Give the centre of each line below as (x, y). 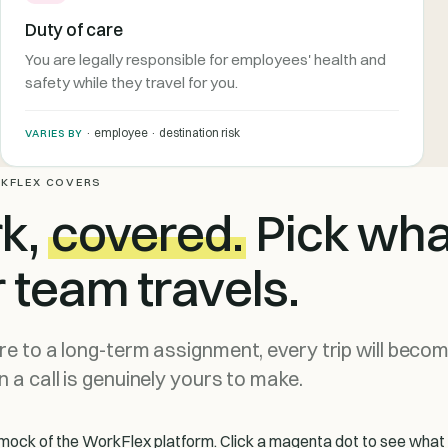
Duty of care (74, 29)
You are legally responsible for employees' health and (205, 59)
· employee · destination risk (161, 132)
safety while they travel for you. (131, 82)
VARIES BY (54, 133)
